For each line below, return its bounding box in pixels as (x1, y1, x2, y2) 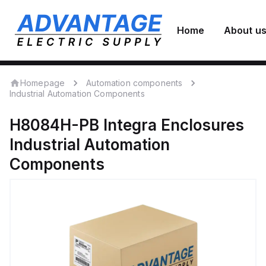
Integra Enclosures (103, 116, 244, 134)
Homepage (20, 77, 65, 88)
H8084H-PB (9, 116, 99, 134)
